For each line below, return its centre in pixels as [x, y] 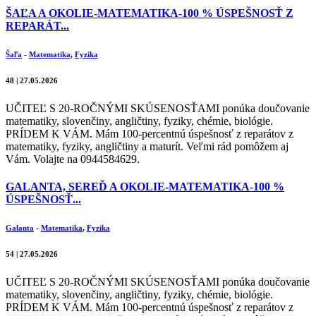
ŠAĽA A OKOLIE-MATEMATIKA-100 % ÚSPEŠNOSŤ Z [150, 13]
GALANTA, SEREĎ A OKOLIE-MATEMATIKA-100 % [145, 186]
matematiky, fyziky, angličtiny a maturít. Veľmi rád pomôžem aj [147, 146]
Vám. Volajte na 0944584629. [73, 159]
